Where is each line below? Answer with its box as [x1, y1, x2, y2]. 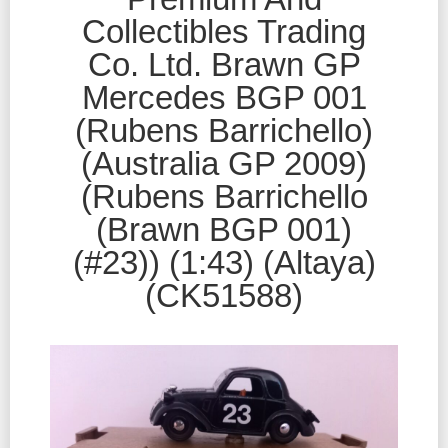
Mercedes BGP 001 [81, 79, 367, 117]
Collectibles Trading [82, 13, 366, 51]
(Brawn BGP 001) [96, 211, 352, 249]
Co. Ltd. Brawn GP [87, 46, 361, 84]
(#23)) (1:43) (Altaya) [72, 244, 376, 282]
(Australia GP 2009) [81, 145, 367, 183]
